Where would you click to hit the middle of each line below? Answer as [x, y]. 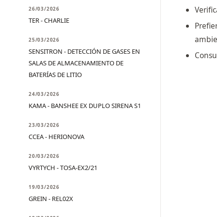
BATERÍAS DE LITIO [55, 75]
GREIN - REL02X [51, 199]
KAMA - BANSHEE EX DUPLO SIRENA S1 [85, 106]
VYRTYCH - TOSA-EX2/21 [63, 168]
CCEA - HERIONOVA [56, 137]
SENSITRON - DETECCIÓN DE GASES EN [84, 51]
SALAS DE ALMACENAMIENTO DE [76, 63]
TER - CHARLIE [49, 20]
